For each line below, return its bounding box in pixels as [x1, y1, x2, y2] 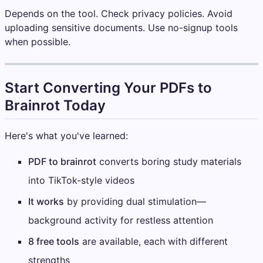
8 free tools [28, 235, 79, 248]
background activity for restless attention [28, 214, 213, 227]
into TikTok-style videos [28, 174, 134, 187]
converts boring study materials [96, 156, 241, 168]
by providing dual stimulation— [64, 195, 206, 208]
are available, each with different [79, 235, 228, 248]
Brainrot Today [5, 97, 106, 114]
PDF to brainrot [28, 156, 96, 168]
